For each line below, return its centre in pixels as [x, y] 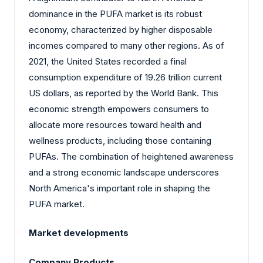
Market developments [80, 233]
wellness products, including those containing [120, 140]
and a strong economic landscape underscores [124, 172]
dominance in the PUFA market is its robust [115, 14]
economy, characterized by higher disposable [121, 29]
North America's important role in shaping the [119, 188]
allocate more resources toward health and [115, 124]
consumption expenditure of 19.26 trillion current [125, 77]
